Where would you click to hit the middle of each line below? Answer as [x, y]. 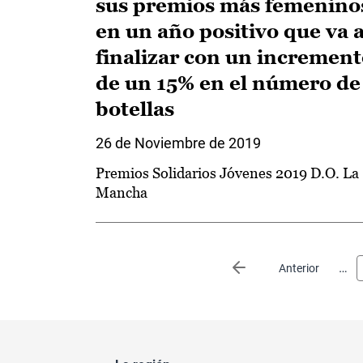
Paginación [127, 264]
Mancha [122, 192]
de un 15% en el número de [228, 83]
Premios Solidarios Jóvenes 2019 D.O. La [227, 173]
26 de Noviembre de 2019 [178, 143]
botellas [135, 109]
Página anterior [286, 268]
